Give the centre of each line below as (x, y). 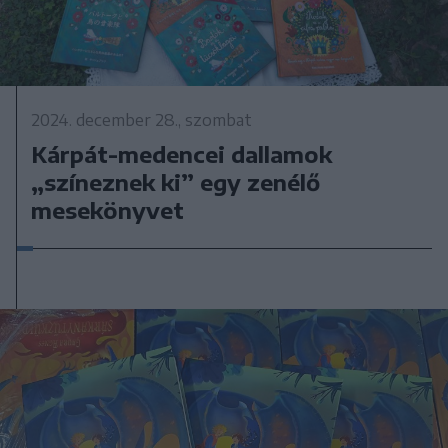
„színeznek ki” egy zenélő (176, 181)
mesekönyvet (108, 209)
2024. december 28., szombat (142, 119)
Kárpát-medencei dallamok (182, 153)
